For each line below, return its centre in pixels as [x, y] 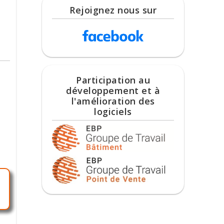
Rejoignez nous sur [113, 10]
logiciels [113, 111]
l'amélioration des [113, 101]
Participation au [113, 80]
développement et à [113, 90]
